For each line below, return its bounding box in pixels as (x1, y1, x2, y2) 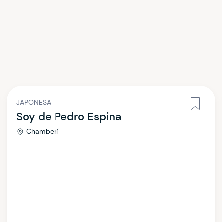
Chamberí (26, 127, 58, 136)
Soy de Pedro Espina (16, 110, 121, 124)
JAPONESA (16, 98, 51, 107)
